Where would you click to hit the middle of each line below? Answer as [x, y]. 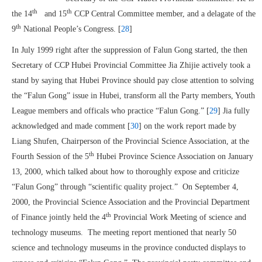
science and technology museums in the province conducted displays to [129, 248]
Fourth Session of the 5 [50, 156]
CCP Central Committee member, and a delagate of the [164, 14]
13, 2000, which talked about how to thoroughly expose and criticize [125, 172]
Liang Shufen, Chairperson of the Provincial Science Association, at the [130, 141]
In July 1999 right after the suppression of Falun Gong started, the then [130, 50]
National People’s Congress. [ [71, 29]
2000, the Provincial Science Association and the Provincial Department [131, 202]
